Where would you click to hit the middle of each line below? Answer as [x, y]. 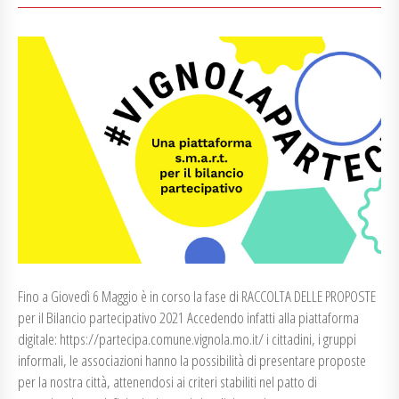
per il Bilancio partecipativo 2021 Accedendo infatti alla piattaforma [188, 318]
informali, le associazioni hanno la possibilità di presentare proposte [192, 360]
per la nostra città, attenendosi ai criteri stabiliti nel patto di [167, 382]
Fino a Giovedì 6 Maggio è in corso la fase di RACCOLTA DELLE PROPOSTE [197, 296]
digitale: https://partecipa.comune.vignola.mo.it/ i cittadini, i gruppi [187, 339]
